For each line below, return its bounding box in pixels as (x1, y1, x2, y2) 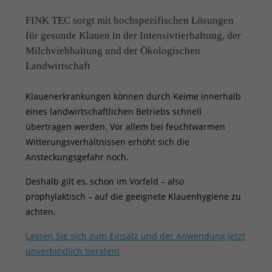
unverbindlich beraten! (25, 245, 120, 257)
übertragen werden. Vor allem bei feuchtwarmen (25, 121, 226, 133)
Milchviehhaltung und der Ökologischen (25, 45, 201, 57)
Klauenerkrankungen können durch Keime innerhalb (25, 90, 242, 103)
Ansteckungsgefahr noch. (25, 151, 129, 163)
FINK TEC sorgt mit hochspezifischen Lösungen (25, 15, 234, 27)
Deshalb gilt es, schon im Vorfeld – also (25, 175, 185, 188)
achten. (25, 206, 56, 218)
